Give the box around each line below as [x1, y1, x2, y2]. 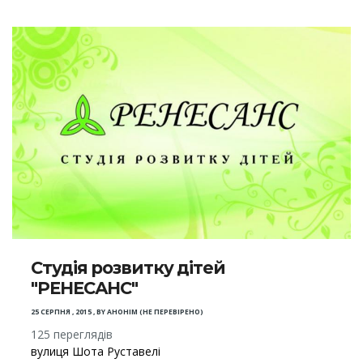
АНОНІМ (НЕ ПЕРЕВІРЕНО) [107, 306, 204, 317]
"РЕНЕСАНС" [31, 277, 139, 298]
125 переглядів [31, 326, 113, 342]
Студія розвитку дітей [31, 257, 225, 278]
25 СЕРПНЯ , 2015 [31, 306, 92, 317]
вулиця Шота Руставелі [31, 343, 161, 359]
